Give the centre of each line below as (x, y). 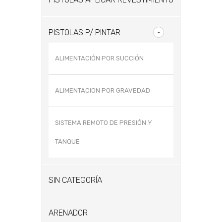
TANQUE (67, 141)
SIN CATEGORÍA (75, 180)
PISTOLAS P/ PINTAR (84, 32)
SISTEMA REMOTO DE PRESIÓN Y (104, 123)
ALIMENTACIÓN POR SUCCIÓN (99, 58)
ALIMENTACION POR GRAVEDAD (103, 90)
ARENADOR (68, 213)
